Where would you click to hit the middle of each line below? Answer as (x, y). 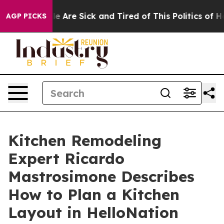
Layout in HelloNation (93, 212)
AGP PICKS (26, 16)
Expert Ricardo (66, 158)
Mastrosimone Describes (101, 176)
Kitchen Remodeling (85, 140)
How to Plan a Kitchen (94, 194)
